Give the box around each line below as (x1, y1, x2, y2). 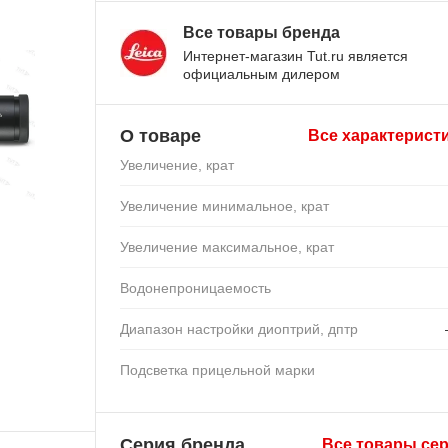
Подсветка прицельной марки (120, 361, 316, 378)
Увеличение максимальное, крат (120, 238, 335, 255)
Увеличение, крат (120, 156, 235, 173)
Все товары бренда (183, 23, 341, 41)
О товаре (120, 125, 202, 146)
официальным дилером (183, 65, 341, 82)
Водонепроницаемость (120, 279, 272, 296)
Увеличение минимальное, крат (120, 197, 330, 214)
